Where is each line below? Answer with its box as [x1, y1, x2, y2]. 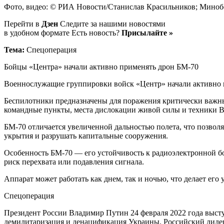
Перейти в [4, 19, 41, 28]
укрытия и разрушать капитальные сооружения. [4, 131, 168, 140]
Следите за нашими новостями [58, 19, 165, 28]
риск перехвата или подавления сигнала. [4, 157, 144, 166]
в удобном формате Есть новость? [4, 28, 121, 37]
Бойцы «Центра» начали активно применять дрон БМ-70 [4, 62, 198, 71]
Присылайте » [121, 28, 173, 37]
